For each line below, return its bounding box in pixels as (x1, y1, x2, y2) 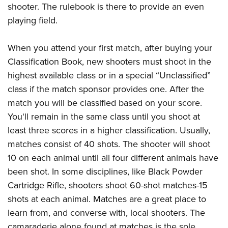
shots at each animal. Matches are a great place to (8, 192, 206, 206)
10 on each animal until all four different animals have (8, 151, 218, 165)
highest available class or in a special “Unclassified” (8, 69, 211, 82)
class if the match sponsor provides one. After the (8, 82, 204, 96)
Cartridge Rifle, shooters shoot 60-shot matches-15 (8, 179, 208, 192)
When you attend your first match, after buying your (8, 41, 212, 55)
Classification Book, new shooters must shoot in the (8, 55, 211, 69)
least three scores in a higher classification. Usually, (8, 124, 210, 137)
